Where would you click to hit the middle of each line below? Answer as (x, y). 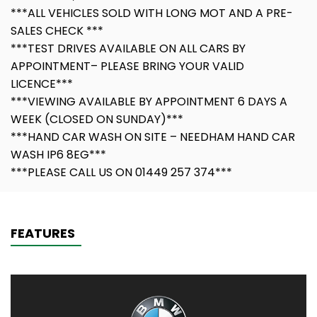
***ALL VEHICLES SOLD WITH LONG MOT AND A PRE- (152, 13)
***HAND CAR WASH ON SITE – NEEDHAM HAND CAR (153, 137)
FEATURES (43, 234)
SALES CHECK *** (57, 31)
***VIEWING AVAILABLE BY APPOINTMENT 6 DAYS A (149, 102)
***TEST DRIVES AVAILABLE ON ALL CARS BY (128, 49)
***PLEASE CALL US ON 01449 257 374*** (121, 173)
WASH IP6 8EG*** (58, 155)
